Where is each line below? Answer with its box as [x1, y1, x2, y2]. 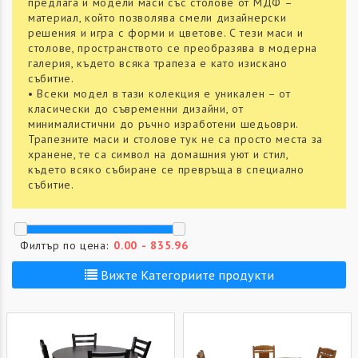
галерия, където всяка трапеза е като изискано [28, 56, 288, 71]
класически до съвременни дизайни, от [28, 101, 244, 117]
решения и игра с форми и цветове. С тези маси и [28, 26, 304, 41]
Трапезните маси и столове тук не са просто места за [28, 132, 324, 147]
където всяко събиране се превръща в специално [28, 162, 304, 177]
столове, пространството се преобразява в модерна [28, 41, 317, 56]
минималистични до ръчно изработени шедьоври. [28, 117, 299, 132]
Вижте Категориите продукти [97, 265, 274, 284]
